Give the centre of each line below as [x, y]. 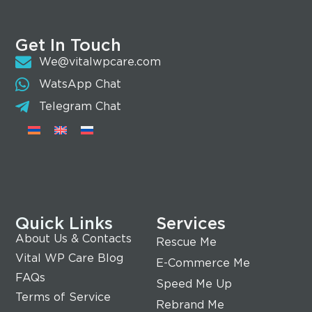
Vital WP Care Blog [70, 258]
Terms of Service [63, 297]
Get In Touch [69, 46]
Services [191, 224]
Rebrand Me [190, 305]
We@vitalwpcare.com [100, 62]
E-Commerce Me [203, 263]
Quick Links [64, 224]
